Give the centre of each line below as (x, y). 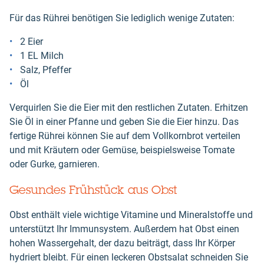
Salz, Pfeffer (46, 70)
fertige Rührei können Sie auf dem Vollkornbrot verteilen (125, 136)
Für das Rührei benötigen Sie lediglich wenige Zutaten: (122, 18)
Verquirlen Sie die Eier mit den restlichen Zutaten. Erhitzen (129, 107)
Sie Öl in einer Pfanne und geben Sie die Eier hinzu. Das (124, 121)
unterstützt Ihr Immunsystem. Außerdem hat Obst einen (124, 229)
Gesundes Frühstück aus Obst (93, 189)
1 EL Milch (42, 55)
